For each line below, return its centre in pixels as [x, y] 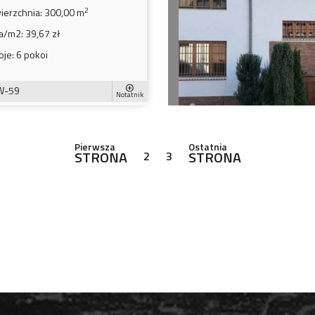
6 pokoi [31, 54]
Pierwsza [95, 146]
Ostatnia [207, 146]
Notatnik [130, 95]
